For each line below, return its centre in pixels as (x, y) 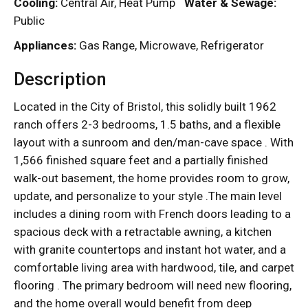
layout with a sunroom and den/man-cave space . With (154, 142)
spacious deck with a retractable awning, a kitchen (143, 231)
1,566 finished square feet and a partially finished (141, 160)
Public (29, 20)
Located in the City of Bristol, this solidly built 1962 (145, 106)
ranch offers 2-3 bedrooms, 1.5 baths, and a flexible (147, 124)
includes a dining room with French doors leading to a (152, 213)
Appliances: (45, 45)
